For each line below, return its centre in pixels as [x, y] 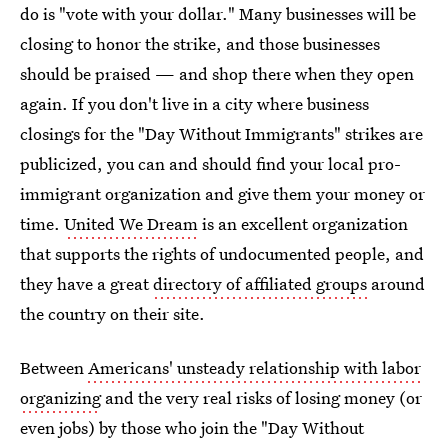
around [396, 283]
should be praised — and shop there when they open [217, 73]
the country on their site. [112, 313]
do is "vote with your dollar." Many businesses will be [218, 13]
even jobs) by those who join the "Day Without [192, 427]
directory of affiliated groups [260, 283]
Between [54, 367]
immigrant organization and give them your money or [222, 193]
